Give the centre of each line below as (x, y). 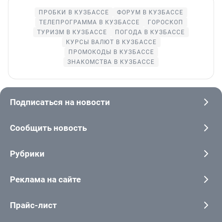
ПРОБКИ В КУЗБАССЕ (74, 13)
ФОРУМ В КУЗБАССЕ (150, 13)
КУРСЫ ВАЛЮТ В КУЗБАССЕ (111, 42)
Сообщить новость (48, 128)
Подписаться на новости (60, 102)
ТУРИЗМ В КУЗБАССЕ (72, 32)
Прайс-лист (33, 205)
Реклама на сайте (45, 180)
